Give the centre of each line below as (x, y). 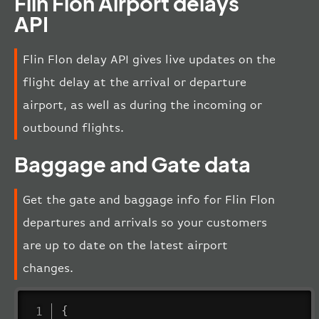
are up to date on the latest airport (125, 246)
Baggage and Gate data (132, 164)
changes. (48, 268)
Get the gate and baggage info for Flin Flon (149, 200)
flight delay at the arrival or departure (135, 83)
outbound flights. (73, 128)
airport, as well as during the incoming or (142, 105)
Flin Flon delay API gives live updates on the (149, 60)
